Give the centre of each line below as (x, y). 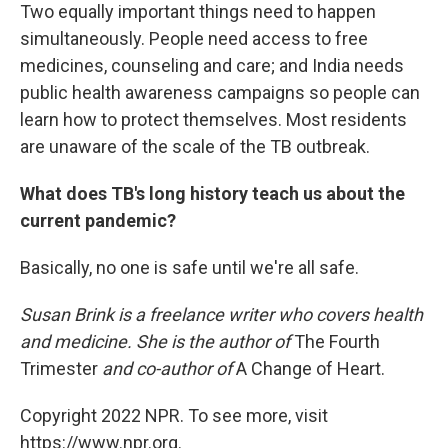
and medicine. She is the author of (157, 341)
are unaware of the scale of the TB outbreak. (195, 146)
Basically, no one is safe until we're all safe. (189, 267)
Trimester (59, 368)
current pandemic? (98, 220)
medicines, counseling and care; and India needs (212, 65)
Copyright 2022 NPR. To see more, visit (174, 415)
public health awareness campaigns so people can (220, 92)
